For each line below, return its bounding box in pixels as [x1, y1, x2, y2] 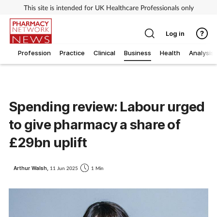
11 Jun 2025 [50, 165, 78, 171]
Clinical [93, 49, 115, 57]
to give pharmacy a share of [9, 116, 180, 133]
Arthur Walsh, [14, 165, 50, 171]
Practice [60, 49, 85, 57]
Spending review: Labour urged [9, 98, 205, 115]
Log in [165, 29, 185, 37]
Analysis [189, 49, 214, 57]
